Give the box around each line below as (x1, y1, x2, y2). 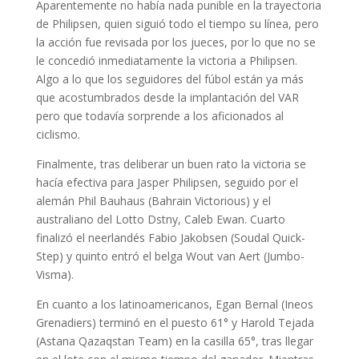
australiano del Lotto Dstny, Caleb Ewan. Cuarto (35, 212, 285, 228)
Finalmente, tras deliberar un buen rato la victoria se (35, 156, 306, 172)
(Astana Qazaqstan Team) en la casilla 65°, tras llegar (35, 333, 313, 349)
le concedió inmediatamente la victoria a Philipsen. (35, 53, 297, 69)
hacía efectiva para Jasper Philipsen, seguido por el (35, 175, 298, 191)
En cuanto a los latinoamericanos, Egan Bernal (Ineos (35, 296, 313, 313)
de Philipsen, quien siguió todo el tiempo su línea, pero (35, 16, 319, 32)
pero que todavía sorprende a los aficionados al (35, 108, 284, 124)
